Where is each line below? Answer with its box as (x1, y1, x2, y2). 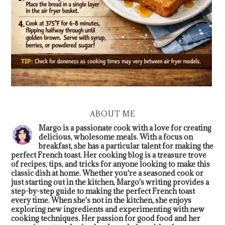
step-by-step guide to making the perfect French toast (11, 186, 195, 196)
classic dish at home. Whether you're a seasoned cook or (11, 168, 204, 178)
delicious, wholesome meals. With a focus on (39, 132, 193, 142)
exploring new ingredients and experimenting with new (11, 204, 205, 214)
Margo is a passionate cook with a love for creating (39, 123, 212, 133)
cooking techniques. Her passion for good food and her (11, 213, 201, 223)
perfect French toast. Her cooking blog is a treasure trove (11, 150, 207, 160)
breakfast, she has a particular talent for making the (39, 141, 214, 151)
